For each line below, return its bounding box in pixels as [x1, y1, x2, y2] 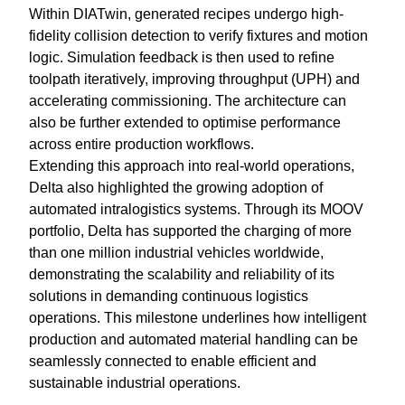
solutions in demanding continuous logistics [29, 287, 308, 304]
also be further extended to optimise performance [29, 114, 341, 130]
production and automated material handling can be [29, 331, 358, 347]
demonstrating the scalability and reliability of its [29, 266, 334, 282]
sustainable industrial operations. [29, 374, 240, 391]
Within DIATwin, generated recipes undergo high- [29, 5, 344, 22]
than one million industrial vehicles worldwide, [29, 244, 324, 260]
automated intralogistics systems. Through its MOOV [29, 201, 363, 217]
